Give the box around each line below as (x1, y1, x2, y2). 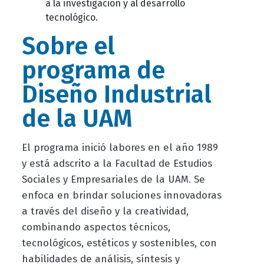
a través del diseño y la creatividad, (21, 205, 189, 218)
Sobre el (21, 32, 115, 61)
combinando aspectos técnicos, (21, 221, 170, 234)
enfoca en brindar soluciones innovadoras (21, 189, 222, 202)
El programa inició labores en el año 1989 (21, 141, 218, 154)
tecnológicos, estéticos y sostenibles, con (21, 237, 217, 250)
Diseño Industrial (21, 80, 212, 110)
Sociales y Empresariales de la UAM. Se (21, 173, 205, 186)
